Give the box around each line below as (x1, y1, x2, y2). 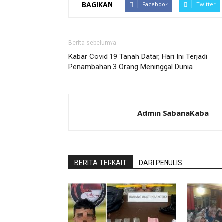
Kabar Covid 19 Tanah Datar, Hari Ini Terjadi (68, 52, 207, 61)
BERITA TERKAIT (74, 159, 127, 166)
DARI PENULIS (139, 159, 182, 166)
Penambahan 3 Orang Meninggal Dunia (68, 62, 193, 71)
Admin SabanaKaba (137, 108, 209, 118)
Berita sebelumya (68, 39, 116, 46)
